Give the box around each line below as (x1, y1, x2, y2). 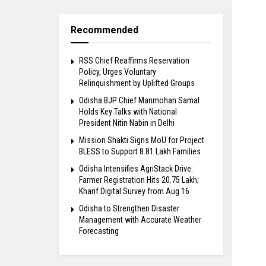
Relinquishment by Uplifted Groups (78, 78, 195, 88)
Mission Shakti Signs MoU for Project (78, 135, 204, 145)
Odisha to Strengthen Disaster (78, 204, 179, 214)
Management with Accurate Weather (78, 215, 201, 225)
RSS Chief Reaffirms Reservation (78, 56, 189, 66)
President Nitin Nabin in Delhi (78, 118, 175, 128)
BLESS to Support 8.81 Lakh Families (78, 147, 201, 157)
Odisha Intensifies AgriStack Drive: (78, 164, 193, 174)
